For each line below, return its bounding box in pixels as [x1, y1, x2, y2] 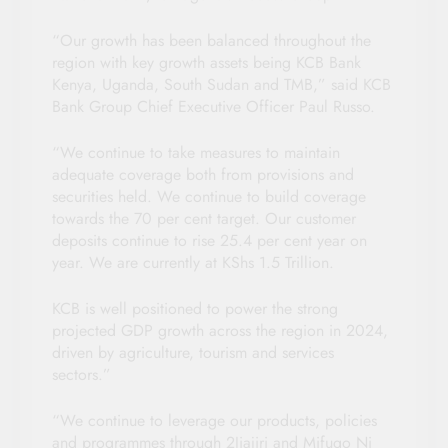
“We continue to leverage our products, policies [52, 409, 377, 433]
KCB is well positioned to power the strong [52, 297, 338, 321]
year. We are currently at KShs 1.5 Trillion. [52, 251, 334, 275]
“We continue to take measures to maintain [52, 141, 340, 165]
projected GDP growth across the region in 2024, [52, 319, 388, 343]
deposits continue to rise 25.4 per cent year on [52, 229, 367, 253]
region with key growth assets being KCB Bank [52, 51, 361, 75]
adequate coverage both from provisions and [52, 163, 354, 187]
